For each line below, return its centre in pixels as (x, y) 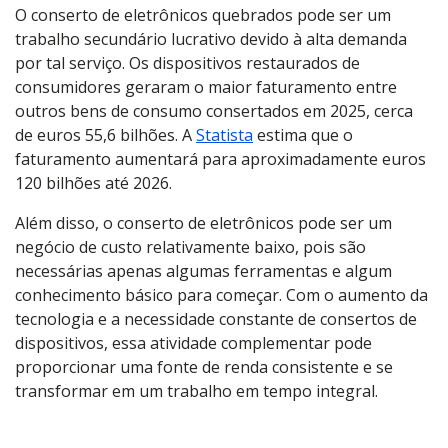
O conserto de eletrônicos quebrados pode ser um (203, 15)
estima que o (303, 135)
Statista (224, 135)
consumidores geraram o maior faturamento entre (206, 87)
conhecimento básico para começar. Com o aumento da (221, 295)
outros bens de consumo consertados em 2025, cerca (214, 111)
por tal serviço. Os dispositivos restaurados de (187, 63)
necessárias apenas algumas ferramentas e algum (203, 271)
